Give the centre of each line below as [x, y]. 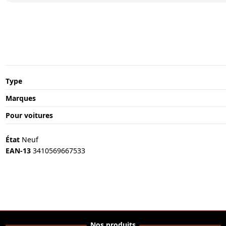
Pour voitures [29, 116]
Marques [20, 98]
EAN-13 [18, 150]
